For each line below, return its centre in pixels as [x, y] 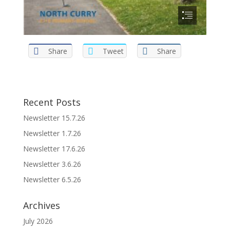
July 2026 [38, 221]
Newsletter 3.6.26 [52, 164]
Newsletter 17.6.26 [54, 148]
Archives [41, 205]
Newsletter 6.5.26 [52, 179]
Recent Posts [52, 102]
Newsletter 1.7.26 [52, 133]
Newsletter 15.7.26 [54, 118]
